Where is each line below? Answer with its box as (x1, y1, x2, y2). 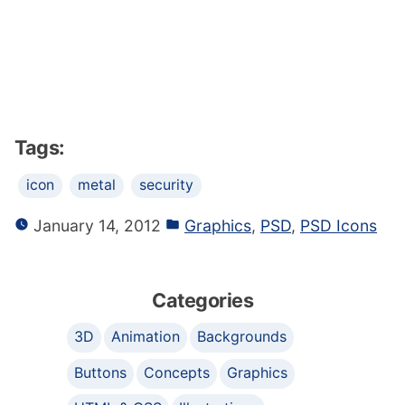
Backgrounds (197, 327, 287, 346)
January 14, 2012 (29, 216, 161, 236)
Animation (111, 327, 181, 346)
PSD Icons (300, 216, 377, 236)
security (139, 176, 193, 194)
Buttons (74, 363, 127, 381)
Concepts (144, 363, 211, 381)
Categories (152, 288, 253, 313)
